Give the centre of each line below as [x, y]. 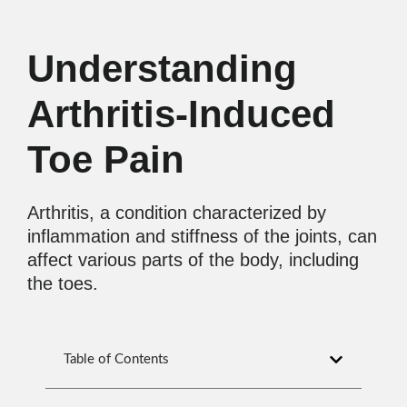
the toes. [63, 283]
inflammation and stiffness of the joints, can [202, 236]
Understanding [162, 68]
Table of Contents [116, 359]
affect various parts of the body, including [193, 259]
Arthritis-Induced [181, 114]
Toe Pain [106, 159]
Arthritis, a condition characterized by [177, 212]
